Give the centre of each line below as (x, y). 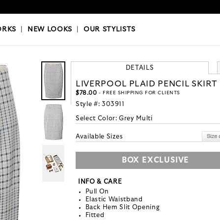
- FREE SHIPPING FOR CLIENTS (138, 93)
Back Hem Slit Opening (123, 208)
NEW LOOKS (50, 30)
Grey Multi (136, 119)
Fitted (95, 216)
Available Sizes (99, 137)
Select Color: (97, 119)
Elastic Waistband (114, 200)
